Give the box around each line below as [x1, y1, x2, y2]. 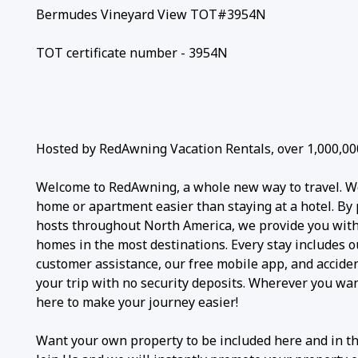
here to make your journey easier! [36, 292, 238, 311]
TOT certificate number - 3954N [36, 43, 228, 62]
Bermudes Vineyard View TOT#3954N [36, 5, 266, 23]
